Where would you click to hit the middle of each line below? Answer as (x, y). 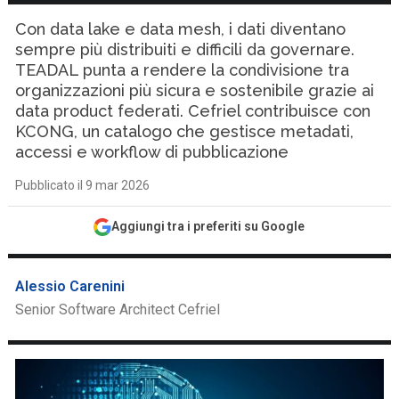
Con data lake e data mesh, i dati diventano (181, 29)
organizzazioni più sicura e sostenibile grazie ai (195, 90)
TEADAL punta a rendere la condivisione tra (183, 70)
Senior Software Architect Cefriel (118, 309)
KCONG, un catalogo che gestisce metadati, (185, 131)
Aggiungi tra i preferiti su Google (208, 226)
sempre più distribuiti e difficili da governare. (185, 49)
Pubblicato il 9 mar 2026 (83, 185)
